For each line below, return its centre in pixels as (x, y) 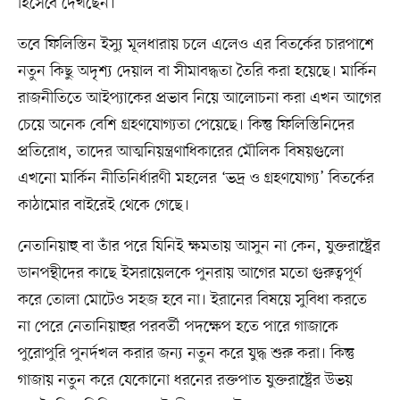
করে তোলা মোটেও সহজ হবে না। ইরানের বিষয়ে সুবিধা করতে (192, 300)
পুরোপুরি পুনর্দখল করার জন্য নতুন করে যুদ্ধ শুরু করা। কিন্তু (186, 354)
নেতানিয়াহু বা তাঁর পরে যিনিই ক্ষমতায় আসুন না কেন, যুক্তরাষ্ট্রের (199, 247)
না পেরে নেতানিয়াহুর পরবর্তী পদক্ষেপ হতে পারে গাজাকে (178, 327)
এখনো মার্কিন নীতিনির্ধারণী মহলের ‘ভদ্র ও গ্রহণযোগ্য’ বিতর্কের (196, 179)
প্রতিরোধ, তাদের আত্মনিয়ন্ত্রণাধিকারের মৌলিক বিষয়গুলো (180, 152)
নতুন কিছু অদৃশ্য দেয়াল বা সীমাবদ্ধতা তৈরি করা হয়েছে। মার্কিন (197, 72)
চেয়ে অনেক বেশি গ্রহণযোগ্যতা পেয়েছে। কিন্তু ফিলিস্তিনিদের (186, 125)
